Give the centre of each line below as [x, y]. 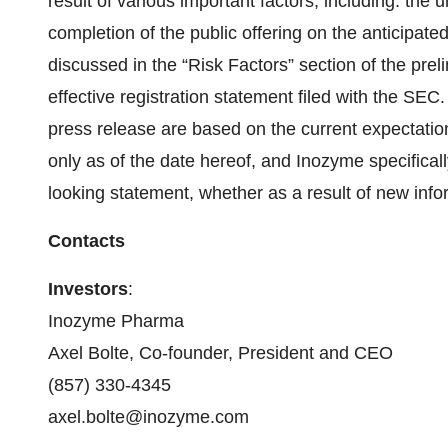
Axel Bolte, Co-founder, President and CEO [220, 353]
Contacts [86, 241]
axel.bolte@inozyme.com [148, 417]
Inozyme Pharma [116, 321]
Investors [88, 289]
